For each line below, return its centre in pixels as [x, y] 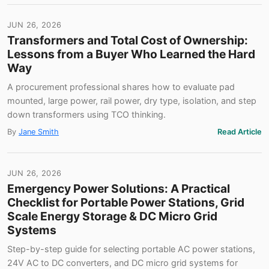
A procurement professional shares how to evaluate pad [121, 87]
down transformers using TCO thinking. [86, 114]
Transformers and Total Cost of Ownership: [128, 40]
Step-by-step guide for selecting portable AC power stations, [131, 249]
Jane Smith [39, 132]
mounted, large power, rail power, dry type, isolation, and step [132, 101]
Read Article [240, 132]
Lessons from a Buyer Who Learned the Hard [131, 54]
